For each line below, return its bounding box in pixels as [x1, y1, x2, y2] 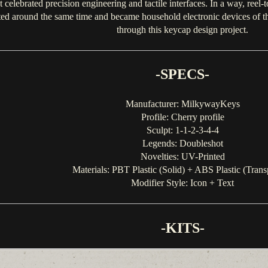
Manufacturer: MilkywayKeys [125, 99, 240, 109]
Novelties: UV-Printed [140, 151, 225, 162]
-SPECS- [156, 66, 210, 83]
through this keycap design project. [117, 24, 249, 35]
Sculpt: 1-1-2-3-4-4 [146, 125, 219, 136]
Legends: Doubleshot [142, 138, 223, 149]
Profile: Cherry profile [141, 112, 224, 123]
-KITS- [160, 220, 205, 236]
